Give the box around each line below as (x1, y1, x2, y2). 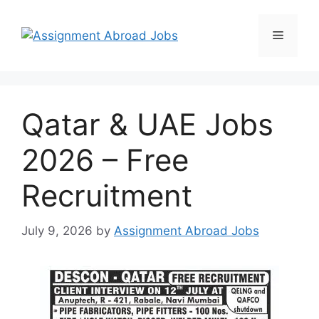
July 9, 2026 (21, 223, 93, 238)
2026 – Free (21, 142, 189, 178)
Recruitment (21, 177, 192, 214)
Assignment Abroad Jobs (114, 223, 259, 238)
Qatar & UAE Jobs (21, 106, 273, 142)
